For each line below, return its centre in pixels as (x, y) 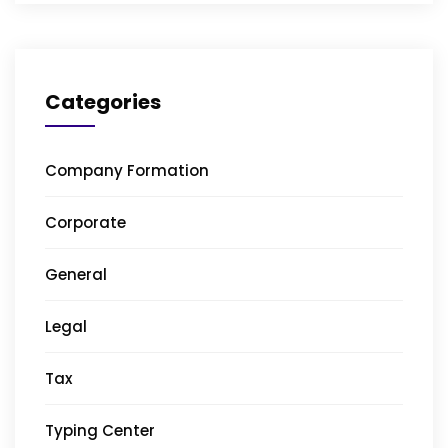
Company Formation (127, 170)
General (76, 274)
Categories (103, 101)
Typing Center (100, 430)
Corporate (85, 222)
